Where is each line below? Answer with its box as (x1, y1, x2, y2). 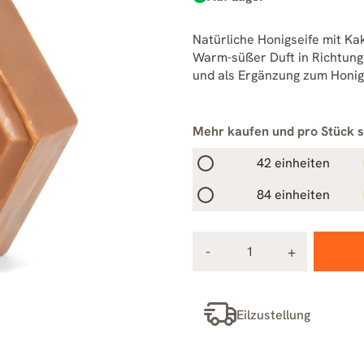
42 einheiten (256, 154, 330, 171)
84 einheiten (256, 186, 330, 203)
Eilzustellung (236, 305, 310, 323)
